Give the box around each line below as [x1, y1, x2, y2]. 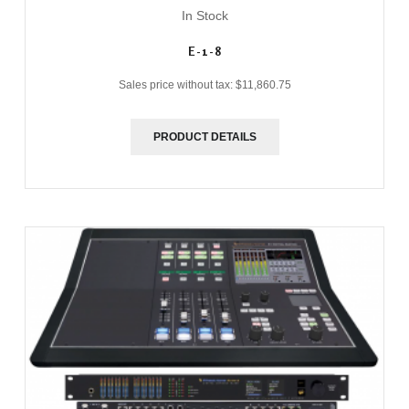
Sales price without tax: [118, 78, 236, 91]
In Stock [181, 7, 228, 23]
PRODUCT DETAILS [152, 130, 257, 143]
